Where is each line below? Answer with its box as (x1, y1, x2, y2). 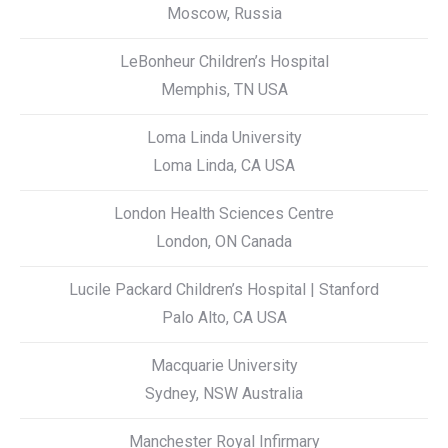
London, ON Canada (156, 232, 292, 251)
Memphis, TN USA (160, 80, 288, 99)
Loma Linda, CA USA (153, 156, 295, 175)
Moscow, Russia (166, 4, 282, 23)
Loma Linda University (146, 128, 302, 147)
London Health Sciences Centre (114, 204, 334, 223)
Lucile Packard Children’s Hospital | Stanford (69, 280, 379, 299)
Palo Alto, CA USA (161, 308, 287, 327)
